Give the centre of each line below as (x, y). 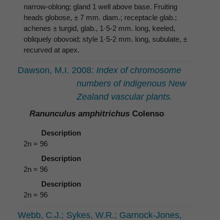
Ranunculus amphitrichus (80, 113)
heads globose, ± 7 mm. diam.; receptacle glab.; (100, 17)
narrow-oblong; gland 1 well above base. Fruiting (100, 6)
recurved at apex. (52, 50)
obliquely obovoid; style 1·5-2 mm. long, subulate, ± (105, 39)
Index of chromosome (137, 70)
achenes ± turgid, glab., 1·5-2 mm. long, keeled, (99, 28)
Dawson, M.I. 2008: (56, 70)
